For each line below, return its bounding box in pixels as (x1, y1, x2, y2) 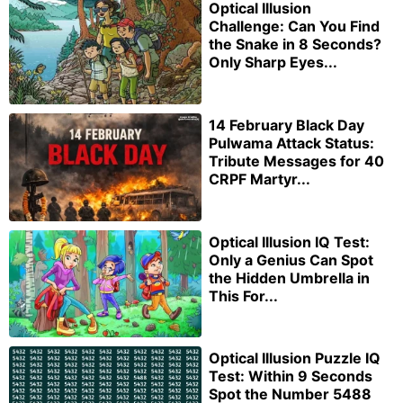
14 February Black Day (209, 115, 364, 134)
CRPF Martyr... (209, 169, 310, 188)
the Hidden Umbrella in (209, 268, 370, 287)
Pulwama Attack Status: (209, 133, 374, 152)
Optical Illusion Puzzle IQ (209, 349, 381, 368)
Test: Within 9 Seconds (209, 367, 372, 386)
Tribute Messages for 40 (209, 151, 384, 170)
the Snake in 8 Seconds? (209, 34, 381, 53)
